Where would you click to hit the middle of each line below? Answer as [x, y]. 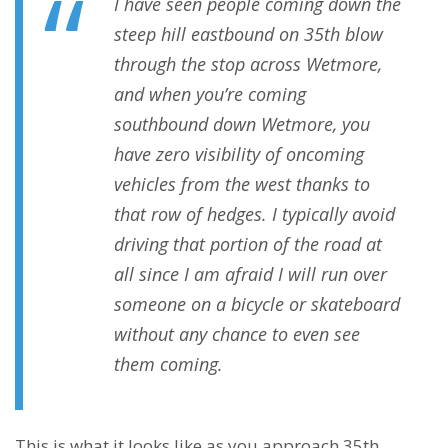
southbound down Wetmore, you [242, 124]
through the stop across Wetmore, [248, 64]
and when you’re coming [210, 94]
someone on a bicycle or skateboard [257, 304]
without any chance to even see [237, 334]
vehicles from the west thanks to [242, 184]
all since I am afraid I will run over [250, 274]
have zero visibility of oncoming [239, 154]
